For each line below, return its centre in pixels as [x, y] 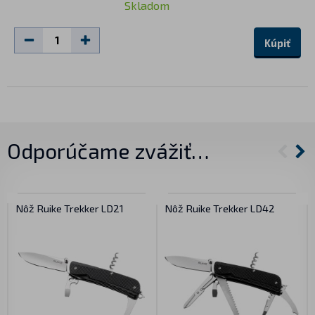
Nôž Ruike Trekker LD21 [70, 208]
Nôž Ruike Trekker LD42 [220, 208]
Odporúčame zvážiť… [108, 151]
